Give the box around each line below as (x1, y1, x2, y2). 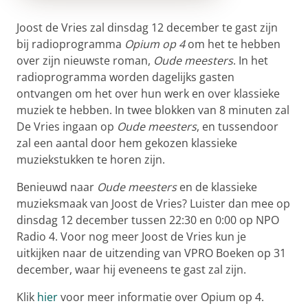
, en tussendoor (197, 119, 278, 135)
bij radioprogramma (16, 36, 124, 52)
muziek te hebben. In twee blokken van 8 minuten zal (16, 102, 289, 118)
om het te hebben (185, 36, 280, 52)
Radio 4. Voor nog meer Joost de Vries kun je (16, 229, 246, 245)
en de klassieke (179, 179, 257, 195)
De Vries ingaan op (16, 119, 117, 135)
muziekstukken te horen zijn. (16, 152, 165, 168)
